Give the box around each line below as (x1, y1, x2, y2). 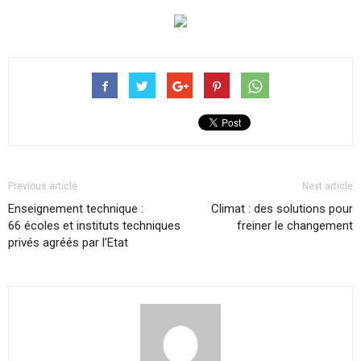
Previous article (8, 180, 77, 192)
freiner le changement (237, 218, 353, 233)
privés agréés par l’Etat (8, 234, 128, 250)
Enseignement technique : (8, 201, 143, 216)
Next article (302, 180, 353, 192)
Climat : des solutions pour (211, 201, 353, 216)
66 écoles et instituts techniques (8, 218, 180, 233)
